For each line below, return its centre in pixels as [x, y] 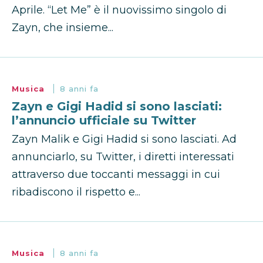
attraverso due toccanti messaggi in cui [116, 175]
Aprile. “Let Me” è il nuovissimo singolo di [119, 10]
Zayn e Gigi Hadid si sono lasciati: [117, 107]
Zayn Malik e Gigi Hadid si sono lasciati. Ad [124, 139]
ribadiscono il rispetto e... [76, 192]
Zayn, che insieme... [63, 28]
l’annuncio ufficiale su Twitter [104, 121]
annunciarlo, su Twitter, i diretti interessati [123, 157]
